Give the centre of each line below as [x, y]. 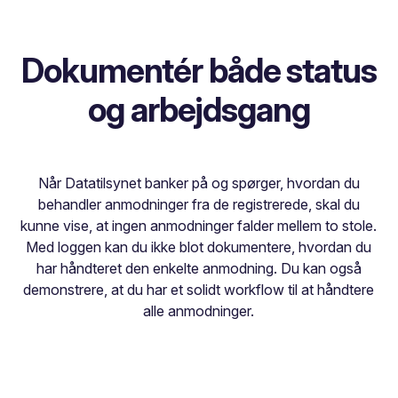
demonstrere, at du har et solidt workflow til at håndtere [199, 290]
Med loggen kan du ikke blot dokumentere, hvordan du [199, 247]
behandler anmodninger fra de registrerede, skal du [199, 205]
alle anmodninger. [199, 311]
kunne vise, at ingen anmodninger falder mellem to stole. [199, 226]
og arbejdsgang [199, 110]
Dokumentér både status [199, 71]
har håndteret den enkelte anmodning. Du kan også [199, 269]
